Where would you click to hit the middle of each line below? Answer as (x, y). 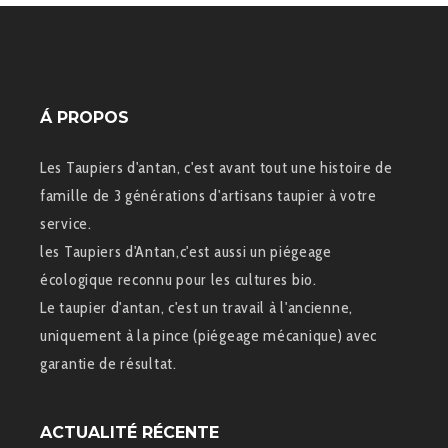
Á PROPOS (84, 118)
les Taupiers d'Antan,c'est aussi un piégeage (186, 252)
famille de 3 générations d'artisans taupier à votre (208, 196)
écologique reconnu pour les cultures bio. (178, 280)
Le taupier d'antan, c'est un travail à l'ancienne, (196, 308)
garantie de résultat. (108, 364)
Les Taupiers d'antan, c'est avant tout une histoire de (216, 168)
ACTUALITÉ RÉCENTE (129, 433)
